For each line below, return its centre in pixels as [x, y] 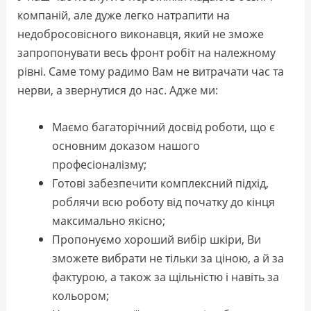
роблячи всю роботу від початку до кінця [163, 201]
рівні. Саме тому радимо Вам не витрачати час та [151, 71]
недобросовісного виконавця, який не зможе [141, 33]
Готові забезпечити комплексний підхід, [160, 183]
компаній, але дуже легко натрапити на [124, 15]
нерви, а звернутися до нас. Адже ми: [118, 90]
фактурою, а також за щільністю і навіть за [165, 276]
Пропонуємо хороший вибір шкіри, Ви [156, 239]
